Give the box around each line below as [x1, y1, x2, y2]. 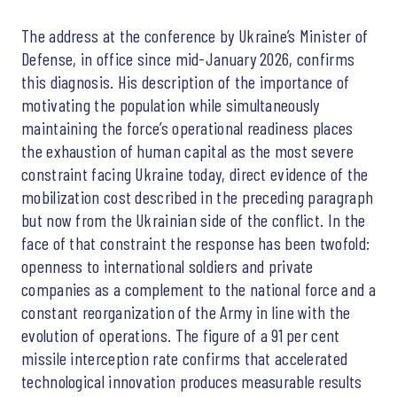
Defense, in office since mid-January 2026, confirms [21, 47, 355, 69]
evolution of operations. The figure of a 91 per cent [21, 323, 340, 346]
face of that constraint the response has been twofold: [21, 231, 370, 253]
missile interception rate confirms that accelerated [21, 346, 348, 369]
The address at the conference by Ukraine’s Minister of [21, 24, 369, 46]
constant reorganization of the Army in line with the [21, 300, 351, 323]
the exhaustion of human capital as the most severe [21, 139, 354, 161]
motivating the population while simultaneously [21, 93, 320, 115]
